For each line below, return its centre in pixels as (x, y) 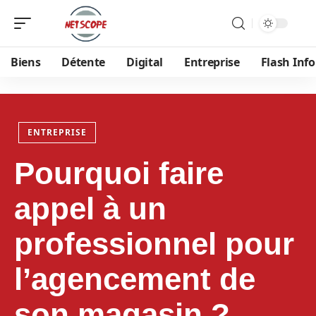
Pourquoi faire (119, 173)
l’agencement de (135, 279)
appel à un (90, 208)
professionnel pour (154, 244)
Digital (145, 62)
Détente (84, 62)
